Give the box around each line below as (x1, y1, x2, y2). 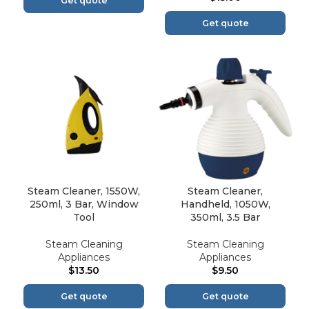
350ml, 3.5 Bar (190, 211, 260, 224)
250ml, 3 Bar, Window (29, 198, 139, 211)
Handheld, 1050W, (180, 198, 270, 211)
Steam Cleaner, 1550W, (28, 185, 140, 198)
